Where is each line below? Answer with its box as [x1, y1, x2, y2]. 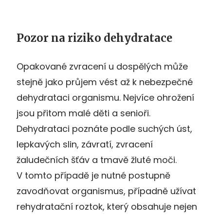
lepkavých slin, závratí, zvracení [17, 138, 153, 150]
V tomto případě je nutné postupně [17, 169, 170, 182]
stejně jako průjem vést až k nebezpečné [17, 75, 193, 88]
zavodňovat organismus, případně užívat [17, 184, 196, 197]
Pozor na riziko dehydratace [17, 31, 172, 45]
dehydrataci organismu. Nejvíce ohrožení [17, 91, 194, 104]
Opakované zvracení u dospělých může [17, 60, 188, 73]
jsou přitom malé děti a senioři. [17, 107, 150, 119]
